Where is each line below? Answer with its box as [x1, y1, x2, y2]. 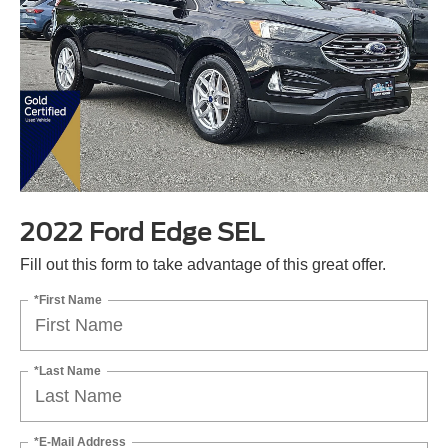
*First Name [34, 292, 102, 307]
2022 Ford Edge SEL [20, 217, 264, 247]
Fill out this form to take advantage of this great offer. [20, 255, 386, 273]
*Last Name [34, 363, 101, 378]
